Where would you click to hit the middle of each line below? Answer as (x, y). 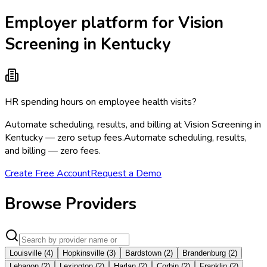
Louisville (26, 253)
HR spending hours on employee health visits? (101, 102)
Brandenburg (204, 253)
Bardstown (143, 253)
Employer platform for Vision (114, 22)
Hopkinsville (83, 253)
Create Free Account (48, 174)
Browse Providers (71, 204)
